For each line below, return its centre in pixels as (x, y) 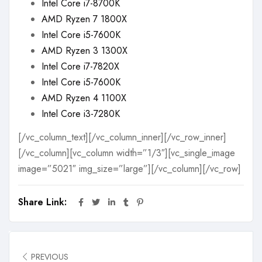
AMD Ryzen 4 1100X (84, 98)
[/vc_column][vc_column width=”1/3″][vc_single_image (127, 153)
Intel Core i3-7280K (81, 113)
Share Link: (44, 202)
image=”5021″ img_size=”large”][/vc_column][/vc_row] (130, 169)
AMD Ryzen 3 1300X (85, 50)
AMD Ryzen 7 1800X (84, 19)
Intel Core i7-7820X (80, 66)
